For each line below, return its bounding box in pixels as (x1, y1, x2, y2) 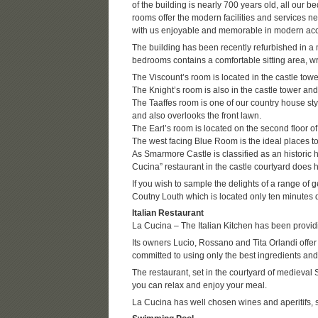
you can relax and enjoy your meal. (131, 280, 267, 290)
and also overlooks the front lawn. (131, 111, 261, 120)
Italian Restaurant (131, 209, 204, 218)
